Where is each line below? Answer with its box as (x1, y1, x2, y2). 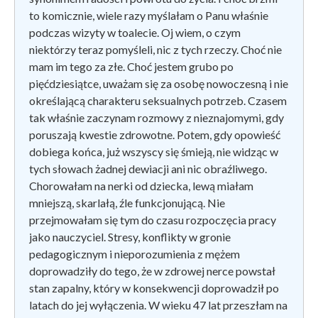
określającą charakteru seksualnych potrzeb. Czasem (29, 93, 287, 107)
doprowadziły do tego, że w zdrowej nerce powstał (29, 263, 275, 278)
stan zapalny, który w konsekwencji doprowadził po (29, 280, 279, 295)
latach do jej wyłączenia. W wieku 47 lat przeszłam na (29, 297, 287, 312)
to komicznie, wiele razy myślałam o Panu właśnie (29, 8, 268, 22)
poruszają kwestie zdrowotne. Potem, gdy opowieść (29, 127, 280, 141)
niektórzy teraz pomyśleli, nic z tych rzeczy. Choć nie (29, 42, 282, 56)
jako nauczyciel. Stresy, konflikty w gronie (29, 229, 231, 243)
